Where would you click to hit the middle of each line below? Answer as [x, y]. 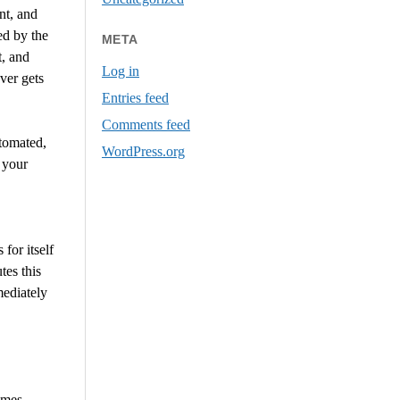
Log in [121, 71]
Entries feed [136, 98]
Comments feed [146, 125]
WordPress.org [144, 152]
